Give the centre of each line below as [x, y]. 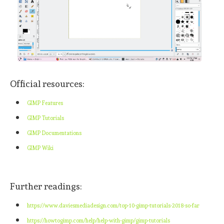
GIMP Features [45, 103]
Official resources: [47, 83]
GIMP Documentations [54, 133]
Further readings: [46, 186]
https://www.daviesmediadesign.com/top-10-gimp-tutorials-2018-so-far [113, 205]
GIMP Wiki [40, 148]
